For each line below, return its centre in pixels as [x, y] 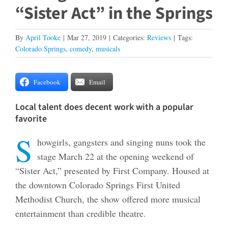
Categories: [130, 37]
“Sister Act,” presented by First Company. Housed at [112, 170]
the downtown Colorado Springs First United [97, 184]
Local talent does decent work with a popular [104, 107]
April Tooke [43, 37]
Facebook [47, 82]
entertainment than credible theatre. [80, 213]
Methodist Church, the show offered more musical [108, 199]
